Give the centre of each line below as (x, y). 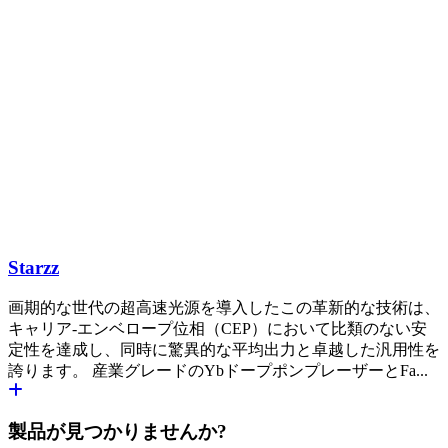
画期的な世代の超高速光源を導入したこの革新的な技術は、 (224, 308)
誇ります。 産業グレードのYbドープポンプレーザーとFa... (218, 371)
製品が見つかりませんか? (117, 431)
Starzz (33, 268)
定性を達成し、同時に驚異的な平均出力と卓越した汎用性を (224, 350)
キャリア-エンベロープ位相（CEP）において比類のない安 (217, 329)
